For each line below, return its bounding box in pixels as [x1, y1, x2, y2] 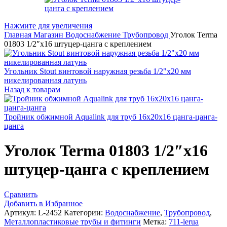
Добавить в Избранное [4, 199, 83, 208]
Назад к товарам [4, 85, 60, 94]
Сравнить [4, 190, 37, 199]
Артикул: [4, 208, 38, 217]
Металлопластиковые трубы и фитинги [4, 217, 141, 226]
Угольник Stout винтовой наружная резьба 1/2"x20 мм [4, 66, 191, 75]
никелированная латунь [4, 75, 87, 85]
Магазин [33, 30, 65, 39]
